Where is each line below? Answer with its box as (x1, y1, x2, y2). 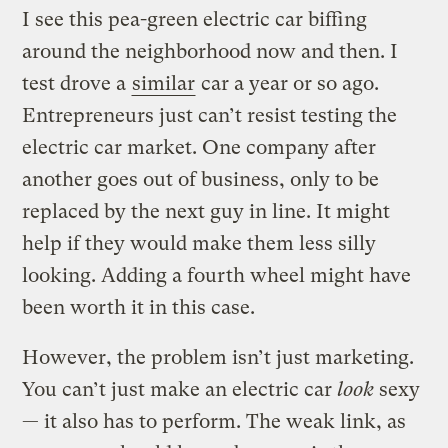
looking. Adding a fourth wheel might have (22, 263, 412, 287)
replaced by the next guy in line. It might (22, 199, 391, 223)
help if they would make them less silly (22, 231, 377, 255)
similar (132, 71, 196, 95)
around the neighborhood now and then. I (22, 39, 399, 63)
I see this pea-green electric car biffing (22, 7, 368, 31)
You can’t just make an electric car (22, 377, 338, 401)
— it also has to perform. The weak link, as (22, 409, 407, 433)
